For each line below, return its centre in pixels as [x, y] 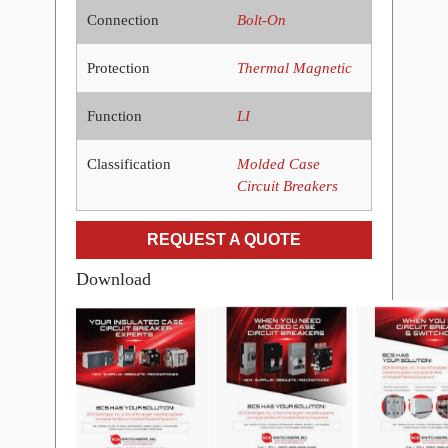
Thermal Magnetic [294, 67]
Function [114, 115]
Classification [128, 163]
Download [113, 278]
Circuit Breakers [287, 185]
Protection [118, 67]
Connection [122, 19]
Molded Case [278, 163]
